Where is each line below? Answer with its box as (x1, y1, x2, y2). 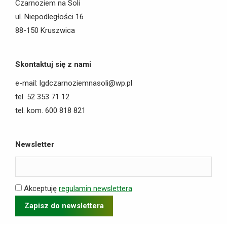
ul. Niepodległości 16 (15, 12, 84, 21)
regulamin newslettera (59, 184, 132, 193)
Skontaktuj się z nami (15, 60, 91, 69)
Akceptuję (24, 184, 59, 193)
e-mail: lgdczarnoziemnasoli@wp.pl (15, 79, 132, 88)
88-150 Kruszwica (15, 26, 75, 35)
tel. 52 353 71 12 (15, 92, 69, 101)
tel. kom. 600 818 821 (15, 106, 86, 115)
